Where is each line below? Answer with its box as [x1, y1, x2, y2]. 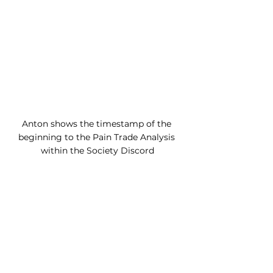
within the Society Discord [41, 145, 154, 157]
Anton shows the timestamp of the [21, 118, 174, 130]
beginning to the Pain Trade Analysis [18, 132, 177, 143]
